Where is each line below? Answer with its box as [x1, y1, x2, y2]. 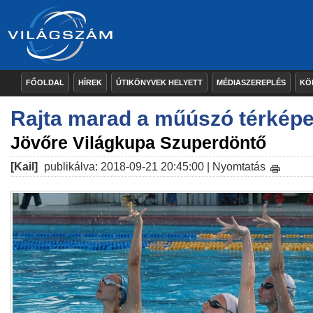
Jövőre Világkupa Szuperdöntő [10, 133, 266, 152]
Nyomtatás [212, 161, 265, 173]
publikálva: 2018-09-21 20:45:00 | [41, 161, 212, 173]
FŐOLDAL [26, 78, 64, 87]
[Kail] [10, 161, 38, 173]
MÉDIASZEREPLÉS [217, 78, 286, 87]
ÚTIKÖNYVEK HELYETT [116, 78, 203, 87]
